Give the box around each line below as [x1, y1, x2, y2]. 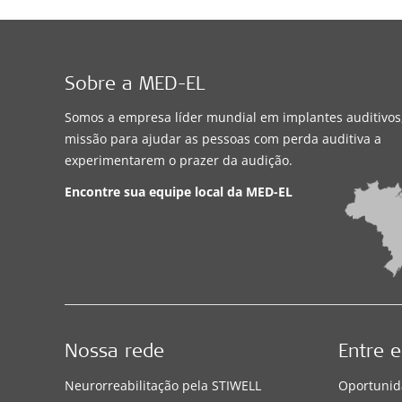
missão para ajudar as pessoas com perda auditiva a [65, 129, 381, 147]
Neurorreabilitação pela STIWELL [65, 376, 261, 394]
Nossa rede [65, 343, 164, 363]
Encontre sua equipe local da [65, 182, 246, 200]
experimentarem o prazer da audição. [65, 151, 293, 169]
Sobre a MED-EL [65, 75, 205, 95]
